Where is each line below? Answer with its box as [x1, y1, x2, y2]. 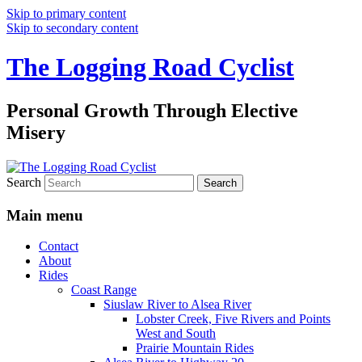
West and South [136, 326, 216, 341]
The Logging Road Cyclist [6, 53, 294, 82]
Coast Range [71, 283, 137, 297]
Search [6, 175, 41, 189]
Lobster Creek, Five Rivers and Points [136, 312, 330, 326]
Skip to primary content [6, 6, 126, 20]
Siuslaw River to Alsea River [103, 297, 251, 312]
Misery [6, 121, 65, 143]
